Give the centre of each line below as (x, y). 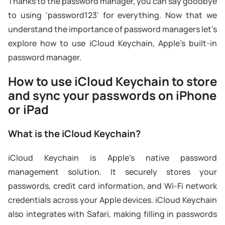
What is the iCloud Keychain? (75, 134)
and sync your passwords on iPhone (112, 95)
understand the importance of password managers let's (113, 29)
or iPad (28, 109)
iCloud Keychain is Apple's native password (113, 158)
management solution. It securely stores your (113, 172)
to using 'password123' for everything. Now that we (113, 15)
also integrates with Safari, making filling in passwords (113, 214)
